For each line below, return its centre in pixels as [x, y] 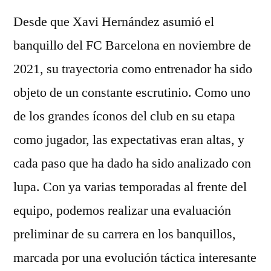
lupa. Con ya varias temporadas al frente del [130, 187]
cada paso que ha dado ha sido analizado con [132, 163]
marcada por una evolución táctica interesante [135, 258]
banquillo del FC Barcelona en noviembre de [132, 45]
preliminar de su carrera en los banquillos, [125, 234]
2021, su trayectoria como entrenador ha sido [133, 69]
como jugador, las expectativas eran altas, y [129, 140]
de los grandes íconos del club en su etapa [124, 116]
